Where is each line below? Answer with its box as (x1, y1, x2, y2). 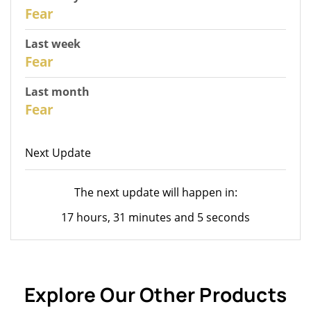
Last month (25, 83, 90, 99)
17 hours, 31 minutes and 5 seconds (61, 209, 250, 225)
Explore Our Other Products (24, 280, 287, 308)
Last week (25, 35, 81, 51)
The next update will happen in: (74, 184, 237, 200)
